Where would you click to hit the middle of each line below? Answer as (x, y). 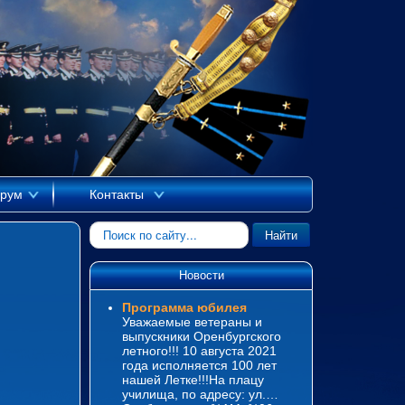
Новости (201, 275)
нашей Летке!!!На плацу (193, 379)
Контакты (116, 194)
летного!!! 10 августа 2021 (200, 350)
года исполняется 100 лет (200, 365)
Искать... (114, 229)
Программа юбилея (185, 307)
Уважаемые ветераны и (193, 321)
